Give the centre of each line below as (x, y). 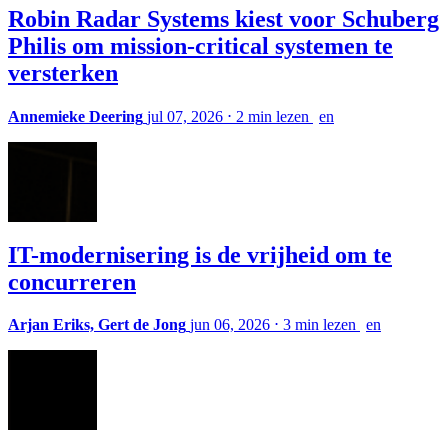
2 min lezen (274, 116)
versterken (63, 72)
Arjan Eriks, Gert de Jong (97, 325)
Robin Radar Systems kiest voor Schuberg (223, 18)
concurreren (72, 281)
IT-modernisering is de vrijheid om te (200, 254)
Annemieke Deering (75, 116)
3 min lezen (321, 325)
